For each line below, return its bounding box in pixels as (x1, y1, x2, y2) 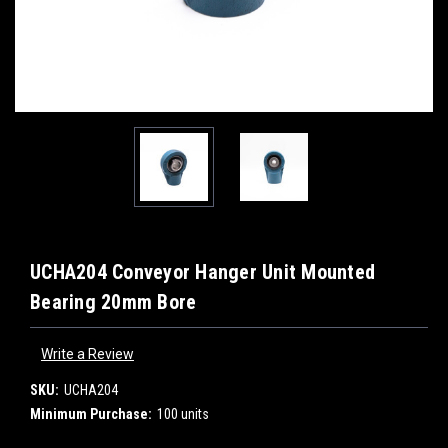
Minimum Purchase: (30, 405, 152, 422)
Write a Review (40, 345, 134, 362)
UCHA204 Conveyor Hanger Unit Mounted (30, 260, 375, 284)
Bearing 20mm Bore (30, 290, 197, 314)
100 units (156, 405, 209, 422)
